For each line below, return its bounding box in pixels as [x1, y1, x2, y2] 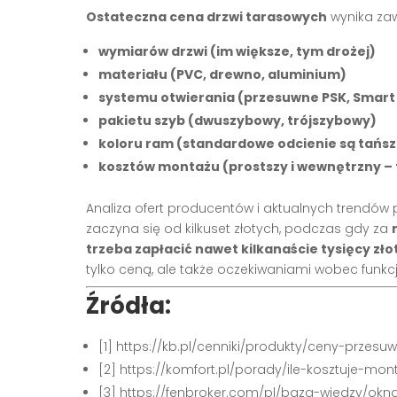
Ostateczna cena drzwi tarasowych [86, 7, 327, 26]
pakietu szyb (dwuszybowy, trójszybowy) [98, 111, 377, 129]
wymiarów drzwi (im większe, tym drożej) [98, 42, 376, 60]
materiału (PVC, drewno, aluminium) [98, 65, 346, 83]
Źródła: [86, 289, 171, 322]
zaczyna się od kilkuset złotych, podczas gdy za [86, 219, 392, 237]
